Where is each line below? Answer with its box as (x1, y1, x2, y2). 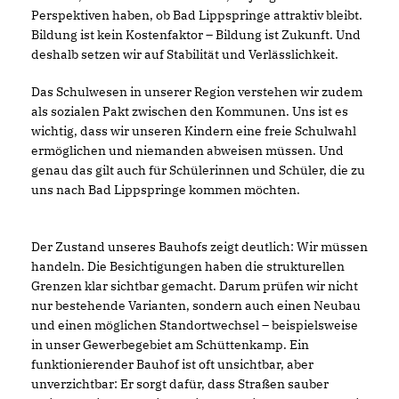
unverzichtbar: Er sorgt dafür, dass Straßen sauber (31, 375, 329, 392)
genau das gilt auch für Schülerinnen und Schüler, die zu (31, 161, 365, 178)
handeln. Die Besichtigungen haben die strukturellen (31, 257, 345, 274)
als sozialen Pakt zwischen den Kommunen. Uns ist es (31, 102, 348, 119)
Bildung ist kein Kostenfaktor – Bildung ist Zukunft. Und (31, 26, 361, 43)
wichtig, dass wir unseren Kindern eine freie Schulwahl (31, 122, 356, 139)
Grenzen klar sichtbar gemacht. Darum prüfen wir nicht (31, 277, 358, 294)
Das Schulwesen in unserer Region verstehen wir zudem (31, 83, 362, 100)
